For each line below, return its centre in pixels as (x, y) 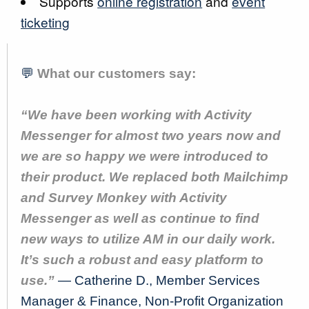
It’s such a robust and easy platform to (142, 260)
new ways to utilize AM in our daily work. (148, 239)
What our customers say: (117, 73)
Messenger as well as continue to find (140, 218)
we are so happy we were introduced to (144, 156)
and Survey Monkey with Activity (124, 198)
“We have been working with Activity (136, 115)
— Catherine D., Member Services (159, 280)
